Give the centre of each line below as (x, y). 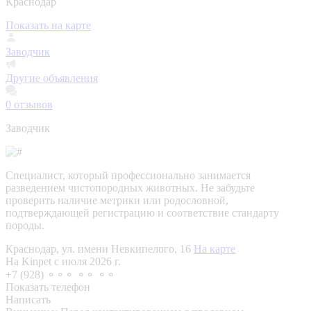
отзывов (32, 104)
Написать (28, 299)
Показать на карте (48, 25)
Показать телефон (48, 287)
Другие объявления (52, 78)
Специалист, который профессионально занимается (128, 175)
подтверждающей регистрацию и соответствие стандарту (142, 212)
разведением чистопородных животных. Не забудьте (130, 187)
